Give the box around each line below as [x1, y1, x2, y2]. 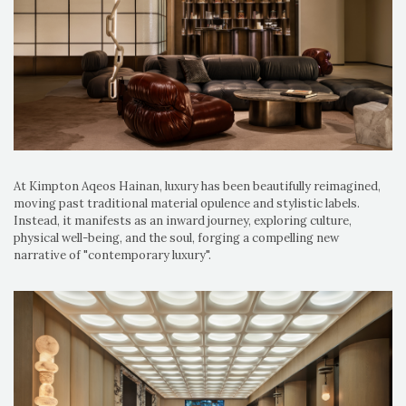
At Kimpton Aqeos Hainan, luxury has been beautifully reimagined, [14, 178, 381, 194]
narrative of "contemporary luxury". [14, 246, 211, 263]
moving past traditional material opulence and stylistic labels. [14, 195, 360, 211]
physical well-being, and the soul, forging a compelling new [14, 229, 339, 246]
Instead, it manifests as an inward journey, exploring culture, [14, 212, 352, 228]
